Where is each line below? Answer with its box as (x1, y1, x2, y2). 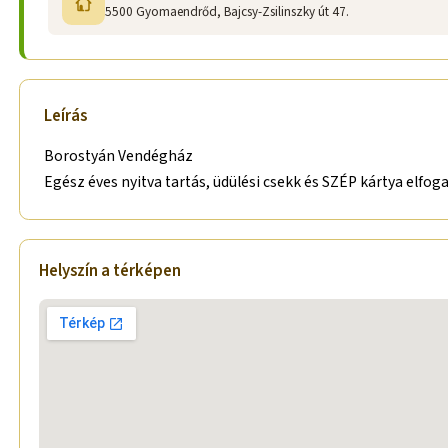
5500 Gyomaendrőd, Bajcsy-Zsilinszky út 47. (105, 2, 350, 22)
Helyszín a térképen (39, 259, 182, 284)
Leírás (44, 103, 88, 128)
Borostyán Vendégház (44, 145, 194, 168)
